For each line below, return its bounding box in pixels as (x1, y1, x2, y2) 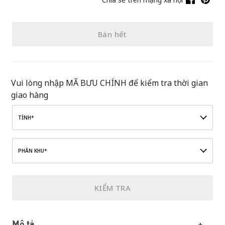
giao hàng (11, 89, 48, 100)
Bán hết (98, 29, 127, 39)
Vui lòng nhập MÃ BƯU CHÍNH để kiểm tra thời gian (11, 77, 208, 88)
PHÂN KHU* (18, 147, 47, 154)
